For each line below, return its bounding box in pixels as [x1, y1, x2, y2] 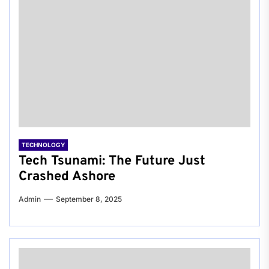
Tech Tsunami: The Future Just [19, 153, 205, 170]
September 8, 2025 [56, 195, 122, 204]
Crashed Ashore [19, 169, 115, 186]
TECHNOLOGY [22, 141, 65, 149]
